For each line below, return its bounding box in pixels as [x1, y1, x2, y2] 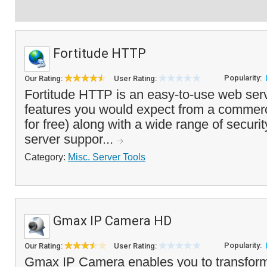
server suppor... [24, 132, 117, 147]
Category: [24, 151, 68, 162]
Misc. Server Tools [68, 151, 145, 162]
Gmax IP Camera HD [53, 213, 172, 228]
